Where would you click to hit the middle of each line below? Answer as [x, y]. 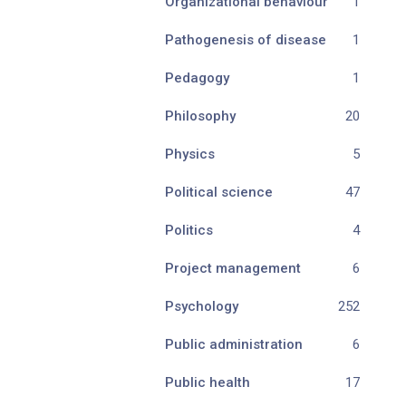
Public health [208, 382]
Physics [190, 154]
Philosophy [200, 116]
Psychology [202, 306]
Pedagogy [197, 78]
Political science [219, 192]
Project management [233, 268]
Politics [189, 230]
